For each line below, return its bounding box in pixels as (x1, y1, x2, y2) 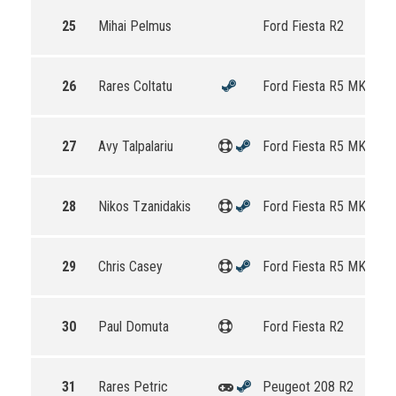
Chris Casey (98, 258, 163, 275)
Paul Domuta (98, 318, 169, 335)
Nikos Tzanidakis (98, 198, 191, 215)
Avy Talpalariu (98, 138, 173, 155)
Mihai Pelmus (98, 18, 171, 34)
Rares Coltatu (98, 78, 172, 95)
